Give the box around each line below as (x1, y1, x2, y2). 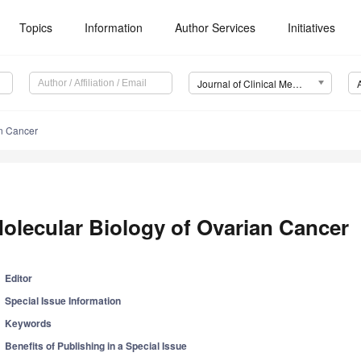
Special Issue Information (5, 293, 122, 309)
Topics (19, 19, 53, 35)
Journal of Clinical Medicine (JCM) (292, 77, 302, 91)
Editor (5, 271, 33, 286)
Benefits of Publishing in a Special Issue (5, 338, 188, 354)
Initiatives (288, 19, 336, 35)
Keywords (5, 316, 52, 331)
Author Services (175, 19, 256, 35)
